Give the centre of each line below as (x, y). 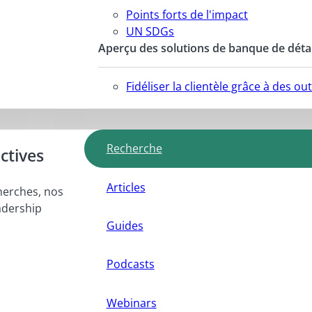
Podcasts (130, 264)
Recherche (134, 149)
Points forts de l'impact (187, 14)
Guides (125, 225)
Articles (126, 187)
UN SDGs (150, 31)
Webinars (131, 303)
